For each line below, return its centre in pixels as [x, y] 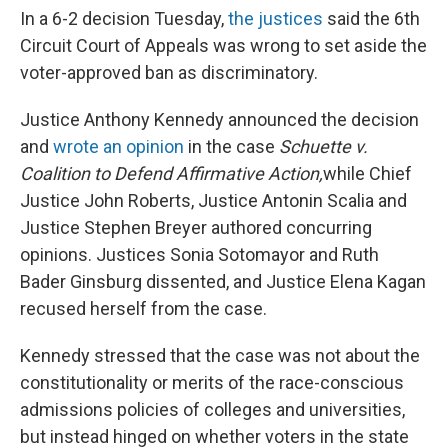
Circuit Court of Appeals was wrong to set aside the [223, 45]
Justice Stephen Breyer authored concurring [196, 227]
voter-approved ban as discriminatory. [169, 72]
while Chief [367, 173]
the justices [275, 18]
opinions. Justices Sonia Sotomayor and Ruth [199, 254]
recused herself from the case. [143, 308]
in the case [231, 146]
